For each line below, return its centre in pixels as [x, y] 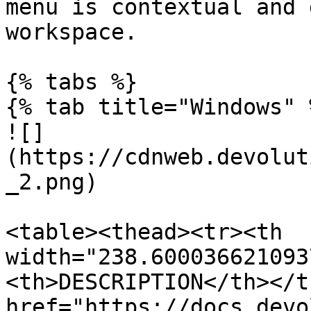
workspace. [72, 32]
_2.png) [52, 182]
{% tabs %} [72, 82]
